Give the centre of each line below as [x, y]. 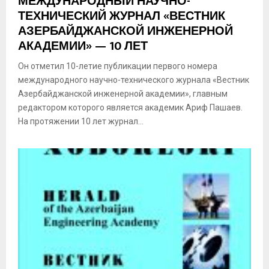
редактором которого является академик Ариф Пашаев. [130, 108]
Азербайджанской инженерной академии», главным [123, 94]
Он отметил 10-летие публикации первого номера [118, 66]
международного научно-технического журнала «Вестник [134, 80]
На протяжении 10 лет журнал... [81, 122]
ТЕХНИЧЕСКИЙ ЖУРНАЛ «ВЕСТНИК [122, 17]
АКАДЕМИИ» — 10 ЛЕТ [83, 47]
